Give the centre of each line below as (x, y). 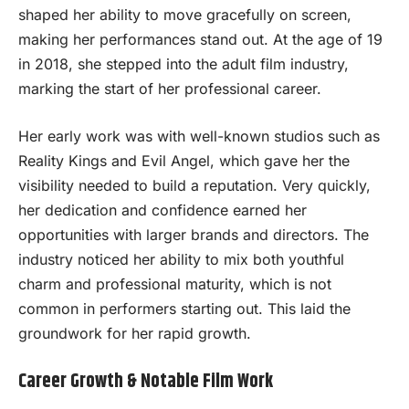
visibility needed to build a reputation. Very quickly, (194, 186)
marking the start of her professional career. (170, 88)
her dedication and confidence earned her (163, 210)
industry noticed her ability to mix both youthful (181, 260)
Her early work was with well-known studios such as (199, 136)
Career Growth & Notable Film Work (146, 381)
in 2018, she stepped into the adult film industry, (184, 63)
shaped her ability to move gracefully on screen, (185, 14)
